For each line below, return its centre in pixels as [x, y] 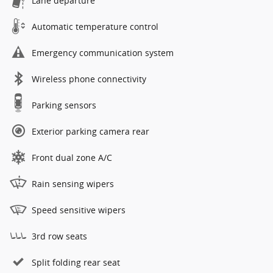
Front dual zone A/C [72, 158]
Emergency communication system [103, 53]
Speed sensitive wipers [79, 210]
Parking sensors [64, 105]
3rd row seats [59, 236]
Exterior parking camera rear [90, 132]
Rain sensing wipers [73, 184]
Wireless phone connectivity [89, 79]
